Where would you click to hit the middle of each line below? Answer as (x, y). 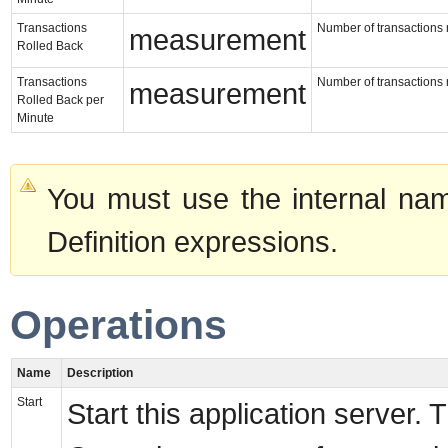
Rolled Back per (60, 99)
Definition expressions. (192, 241)
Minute (35, 117)
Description (100, 372)
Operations (118, 325)
